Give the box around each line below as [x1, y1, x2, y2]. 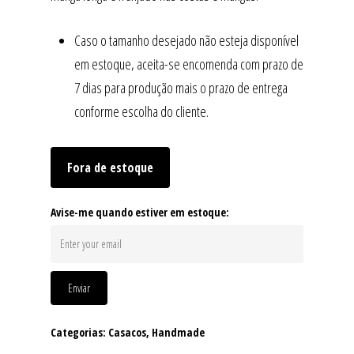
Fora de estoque [67, 159, 153, 177]
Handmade [152, 325, 205, 341]
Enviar [68, 281, 90, 296]
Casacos [108, 325, 146, 341]
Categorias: [51, 325, 108, 341]
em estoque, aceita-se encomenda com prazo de [74, 55, 303, 74]
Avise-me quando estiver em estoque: [51, 205, 229, 220]
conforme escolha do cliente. [74, 102, 209, 122]
